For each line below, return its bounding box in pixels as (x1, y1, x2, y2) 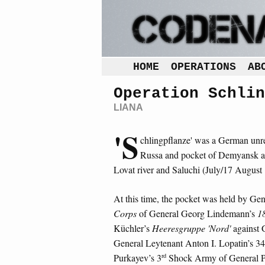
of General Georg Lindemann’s (137, 206, 257, 219)
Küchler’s (114, 221, 152, 234)
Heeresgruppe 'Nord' (152, 221, 231, 234)
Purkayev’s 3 (114, 251, 161, 264)
